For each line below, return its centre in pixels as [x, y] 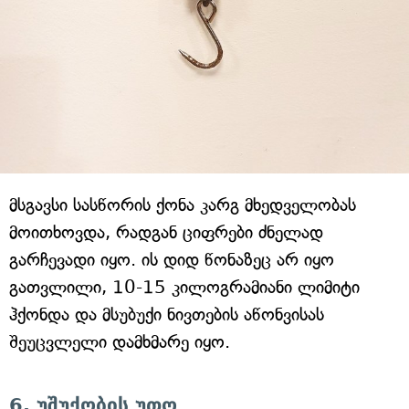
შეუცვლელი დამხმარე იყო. [120, 342]
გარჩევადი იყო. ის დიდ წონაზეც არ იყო [172, 260]
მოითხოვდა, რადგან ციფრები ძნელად [166, 233]
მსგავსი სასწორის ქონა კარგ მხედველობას [183, 205]
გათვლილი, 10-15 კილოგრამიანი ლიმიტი [184, 288]
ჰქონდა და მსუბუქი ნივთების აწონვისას [167, 315]
